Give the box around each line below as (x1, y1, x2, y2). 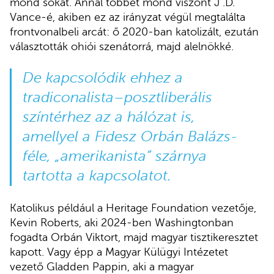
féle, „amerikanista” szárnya (22, 148, 207, 165)
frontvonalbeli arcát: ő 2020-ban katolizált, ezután (10, 26, 259, 39)
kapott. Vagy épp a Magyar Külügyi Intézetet (10, 246, 228, 259)
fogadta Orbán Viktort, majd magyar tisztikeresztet (10, 231, 258, 244)
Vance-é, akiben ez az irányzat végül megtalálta (10, 11, 245, 24)
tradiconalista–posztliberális (22, 89, 212, 106)
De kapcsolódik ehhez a (22, 70, 183, 87)
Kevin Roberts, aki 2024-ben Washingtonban (10, 217, 234, 229)
